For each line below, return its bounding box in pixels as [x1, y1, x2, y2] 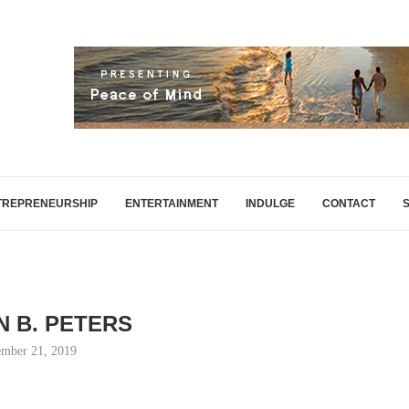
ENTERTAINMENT [125, 197, 218, 210]
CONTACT [322, 197, 375, 210]
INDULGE [246, 197, 295, 210]
